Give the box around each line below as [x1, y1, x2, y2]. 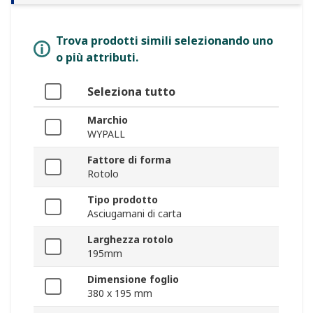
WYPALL [87, 127, 125, 141]
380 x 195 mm [87, 286, 152, 300]
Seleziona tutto [87, 84, 175, 100]
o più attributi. [56, 50, 138, 66]
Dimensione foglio [87, 272, 179, 286]
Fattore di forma [87, 153, 171, 167]
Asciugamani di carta [87, 207, 182, 221]
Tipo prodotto [87, 193, 158, 207]
